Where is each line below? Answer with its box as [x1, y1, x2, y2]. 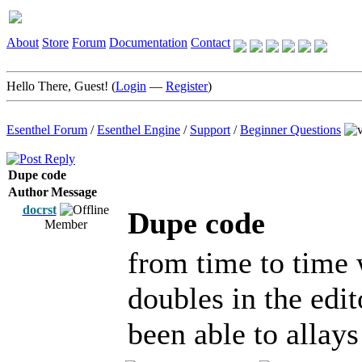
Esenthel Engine [97, 123, 180, 137]
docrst [22, 203, 57, 217]
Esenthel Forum [6, 123, 87, 137]
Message [51, 185, 97, 199]
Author [8, 185, 48, 199]
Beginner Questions [240, 123, 341, 137]
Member [44, 217, 87, 231]
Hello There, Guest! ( [6, 79, 116, 93]
